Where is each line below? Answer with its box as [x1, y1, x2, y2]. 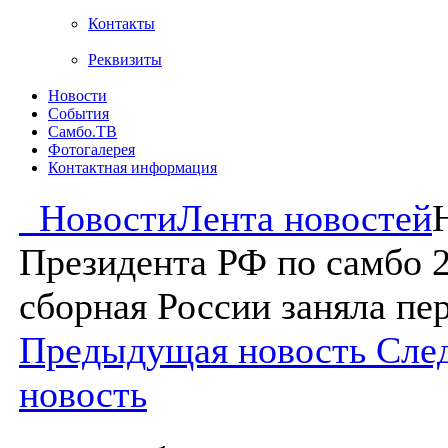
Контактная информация [48, 159, 217, 176]
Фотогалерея [48, 141, 135, 158]
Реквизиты [88, 51, 162, 68]
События [48, 105, 109, 122]
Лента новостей [177, 197, 432, 239]
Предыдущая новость [19, 329, 376, 371]
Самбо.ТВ [48, 123, 117, 140]
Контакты [88, 15, 155, 32]
